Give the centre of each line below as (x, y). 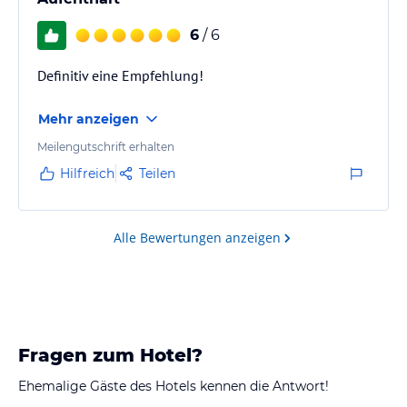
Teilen (157, 173)
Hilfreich (87, 173)
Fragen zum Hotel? (110, 355)
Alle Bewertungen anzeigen (197, 237)
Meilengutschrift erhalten (106, 146)
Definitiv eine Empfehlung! (120, 75)
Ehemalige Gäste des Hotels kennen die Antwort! (174, 386)
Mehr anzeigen (89, 119)
